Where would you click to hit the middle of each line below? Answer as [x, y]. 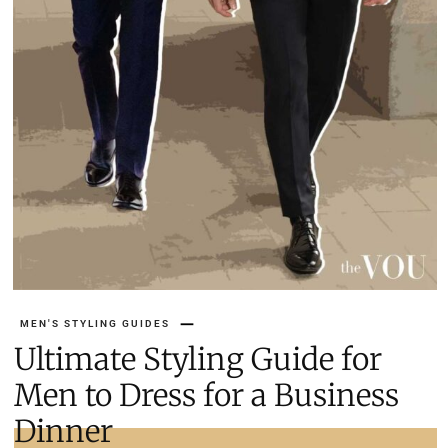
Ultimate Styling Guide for [198, 359]
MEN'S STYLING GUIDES [95, 324]
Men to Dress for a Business [206, 395]
